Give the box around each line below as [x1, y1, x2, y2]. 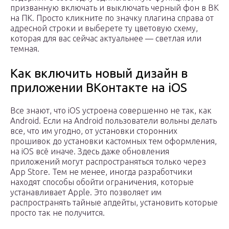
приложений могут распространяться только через [10, 157, 206, 167]
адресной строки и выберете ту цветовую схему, [10, 24, 198, 33]
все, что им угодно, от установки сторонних [10, 126, 177, 136]
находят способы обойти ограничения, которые [10, 177, 194, 187]
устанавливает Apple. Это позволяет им [10, 188, 162, 197]
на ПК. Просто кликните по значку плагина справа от [10, 13, 214, 23]
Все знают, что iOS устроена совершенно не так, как [10, 106, 212, 116]
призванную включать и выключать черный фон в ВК [10, 3, 219, 13]
